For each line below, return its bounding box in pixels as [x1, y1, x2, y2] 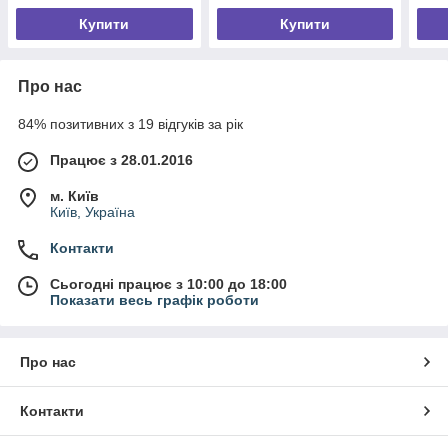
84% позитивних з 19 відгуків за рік [18, 115, 243, 132]
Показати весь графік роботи [50, 291, 259, 308]
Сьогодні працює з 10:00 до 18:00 [50, 275, 287, 292]
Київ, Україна [50, 203, 135, 220]
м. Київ [50, 187, 99, 204]
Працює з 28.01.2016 [50, 151, 193, 168]
